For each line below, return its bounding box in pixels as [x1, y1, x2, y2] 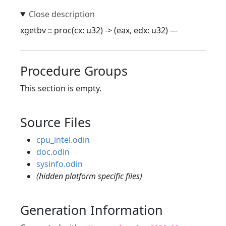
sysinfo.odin [36, 158, 83, 169]
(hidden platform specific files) [36, 171, 142, 182]
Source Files [20, 114, 91, 131]
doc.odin [36, 146, 70, 157]
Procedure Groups [20, 62, 128, 79]
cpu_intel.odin [36, 134, 90, 145]
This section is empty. [20, 83, 101, 94]
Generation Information [20, 201, 163, 218]
